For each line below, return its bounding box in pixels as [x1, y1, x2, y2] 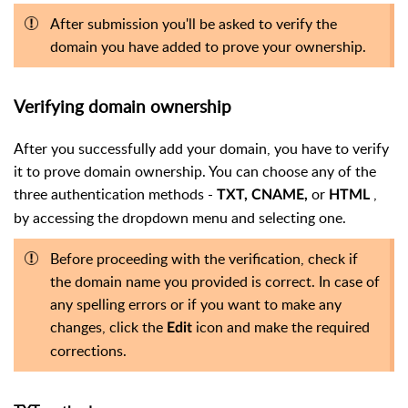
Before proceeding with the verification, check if [50, 248, 358, 269]
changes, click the [50, 316, 167, 337]
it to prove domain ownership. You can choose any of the [14, 160, 376, 181]
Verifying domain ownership [14, 94, 240, 118]
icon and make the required [196, 316, 370, 337]
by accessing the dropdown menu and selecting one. [14, 207, 346, 228]
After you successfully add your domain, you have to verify [14, 138, 389, 158]
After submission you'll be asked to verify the [50, 14, 337, 35]
